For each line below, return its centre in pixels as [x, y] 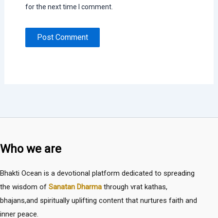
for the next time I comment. [69, 7]
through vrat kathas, [135, 187]
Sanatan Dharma [75, 187]
